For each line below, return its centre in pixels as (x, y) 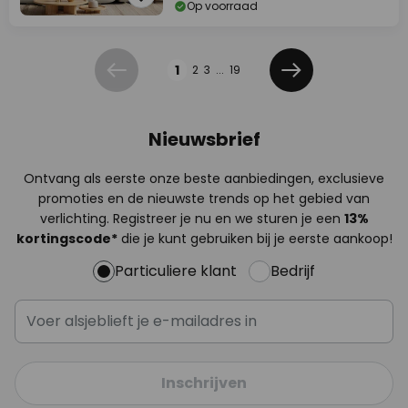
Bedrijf (293, 271)
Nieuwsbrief (204, 139)
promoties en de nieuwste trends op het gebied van (204, 199)
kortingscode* (66, 239)
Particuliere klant (176, 271)
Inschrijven (204, 383)
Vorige (133, 79)
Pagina (42, 59)
